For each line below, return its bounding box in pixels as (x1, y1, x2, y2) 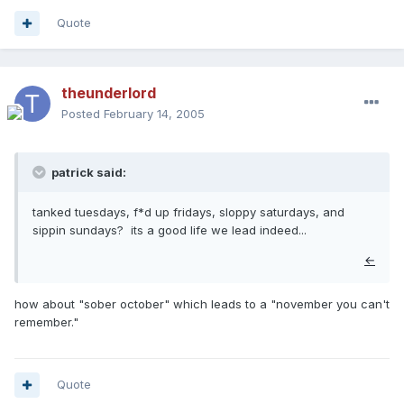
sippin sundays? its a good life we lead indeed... (32, 223, 307, 238)
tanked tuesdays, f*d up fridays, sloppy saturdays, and (32, 205, 344, 220)
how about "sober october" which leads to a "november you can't (14, 297, 390, 312)
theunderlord (61, 84, 156, 103)
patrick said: (49, 165, 126, 180)
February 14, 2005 (104, 106, 205, 122)
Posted (61, 106, 104, 122)
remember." (14, 315, 78, 330)
